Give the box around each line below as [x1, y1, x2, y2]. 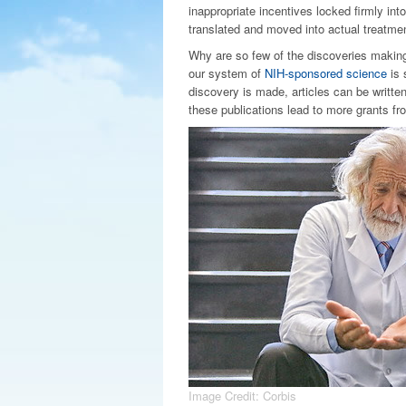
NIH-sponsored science [264, 64, 387, 82]
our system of [188, 64, 265, 82]
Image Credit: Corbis [188, 387, 296, 404]
